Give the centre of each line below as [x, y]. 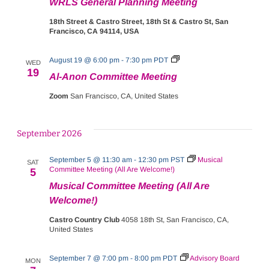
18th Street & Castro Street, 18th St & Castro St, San [139, 22]
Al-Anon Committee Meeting [113, 77]
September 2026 [50, 134]
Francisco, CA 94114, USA [95, 31]
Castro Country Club [86, 220]
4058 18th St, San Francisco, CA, [175, 220]
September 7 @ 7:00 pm [89, 258]
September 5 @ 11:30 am [91, 160]
